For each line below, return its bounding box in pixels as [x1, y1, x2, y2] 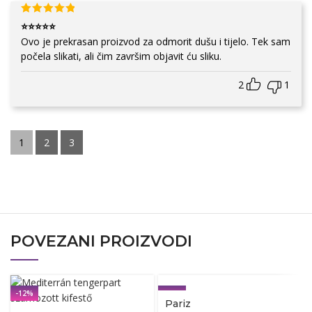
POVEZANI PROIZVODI [10, 231, 192, 251]
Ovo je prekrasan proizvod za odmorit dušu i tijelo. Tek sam [21, 34, 290, 48]
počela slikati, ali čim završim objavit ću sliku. [21, 49, 221, 63]
